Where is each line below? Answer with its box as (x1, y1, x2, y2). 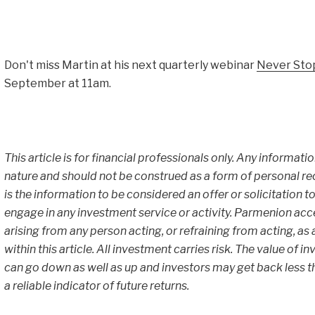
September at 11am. (4, 77, 113, 90)
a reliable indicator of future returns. (4, 279, 193, 292)
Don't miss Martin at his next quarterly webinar (4, 58, 257, 72)
